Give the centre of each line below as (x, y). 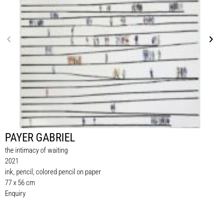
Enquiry (15, 194)
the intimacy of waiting (36, 151)
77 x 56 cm (20, 183)
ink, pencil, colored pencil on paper (53, 172)
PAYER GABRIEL (40, 138)
